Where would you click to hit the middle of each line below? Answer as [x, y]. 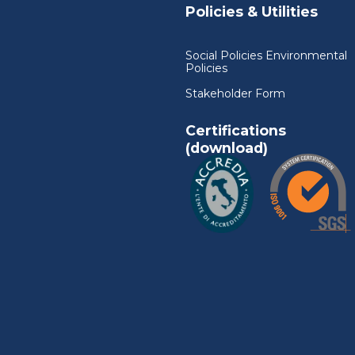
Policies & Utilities [252, 12]
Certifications [236, 131]
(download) [227, 148]
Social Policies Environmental [266, 56]
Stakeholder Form [235, 94]
